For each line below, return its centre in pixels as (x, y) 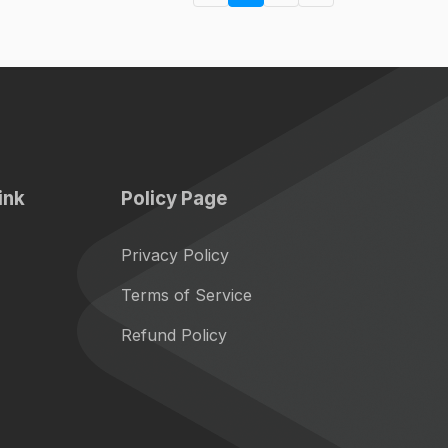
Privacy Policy (174, 255)
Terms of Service (186, 295)
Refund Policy (173, 335)
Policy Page (174, 199)
